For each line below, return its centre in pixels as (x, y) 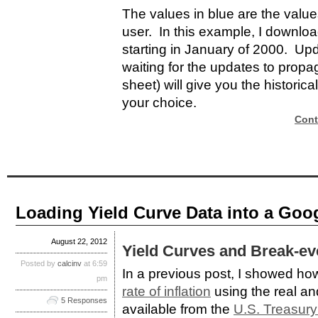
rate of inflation (166, 292)
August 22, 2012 (79, 242)
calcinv (70, 264)
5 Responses (84, 301)
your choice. (159, 103)
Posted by (39, 264)
